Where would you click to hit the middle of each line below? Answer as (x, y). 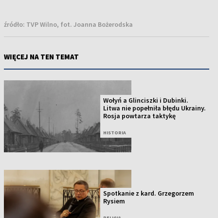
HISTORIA (115, 132)
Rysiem (114, 201)
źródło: (15, 24)
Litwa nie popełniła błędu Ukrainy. (155, 108)
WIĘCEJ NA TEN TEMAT (41, 56)
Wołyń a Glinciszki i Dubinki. (146, 100)
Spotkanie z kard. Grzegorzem (149, 193)
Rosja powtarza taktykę (140, 116)
